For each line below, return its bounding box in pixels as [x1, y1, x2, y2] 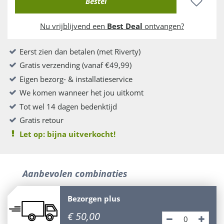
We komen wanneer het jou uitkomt [19, 87, 143, 98]
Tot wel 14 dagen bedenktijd [19, 101, 117, 111]
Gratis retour [19, 115, 63, 125]
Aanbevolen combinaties [22, 167, 127, 179]
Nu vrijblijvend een [40, 20, 107, 31]
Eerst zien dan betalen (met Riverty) [19, 46, 140, 56]
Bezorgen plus [67, 193, 120, 203]
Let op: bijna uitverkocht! [19, 128, 115, 139]
